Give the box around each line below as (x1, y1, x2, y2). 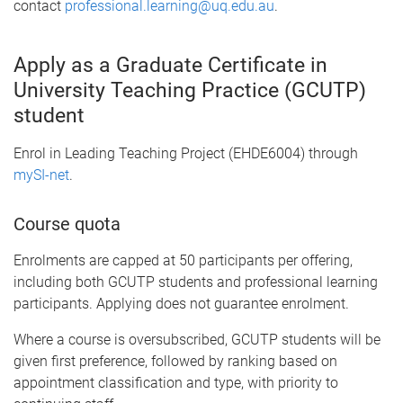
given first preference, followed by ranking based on (13, 352, 337, 370)
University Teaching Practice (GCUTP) (13, 77, 366, 103)
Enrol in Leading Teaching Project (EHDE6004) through (13, 144, 358, 162)
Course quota (13, 212, 121, 235)
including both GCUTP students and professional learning (13, 273, 378, 291)
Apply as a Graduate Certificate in (13, 52, 327, 77)
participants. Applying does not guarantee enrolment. (13, 294, 349, 312)
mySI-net (13, 166, 69, 184)
